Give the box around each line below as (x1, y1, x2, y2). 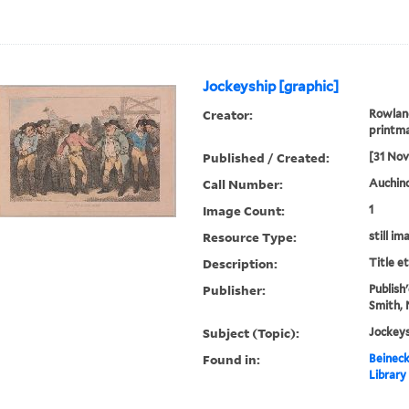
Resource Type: (203, 228, 298, 246)
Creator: (203, 106, 254, 124)
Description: (203, 255, 278, 273)
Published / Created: (203, 149, 330, 167)
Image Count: (203, 202, 286, 220)
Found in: (203, 351, 261, 369)
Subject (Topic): (203, 324, 300, 342)
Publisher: (203, 281, 267, 299)
